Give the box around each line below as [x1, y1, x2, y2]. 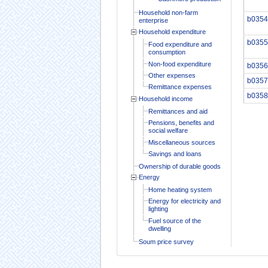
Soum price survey [138, 237, 194, 245]
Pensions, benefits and [148, 118, 214, 126]
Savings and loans [148, 150, 202, 157]
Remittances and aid [148, 107, 208, 115]
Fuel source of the [148, 217, 201, 224]
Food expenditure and [148, 40, 212, 48]
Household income [138, 95, 193, 102]
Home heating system [148, 185, 212, 193]
